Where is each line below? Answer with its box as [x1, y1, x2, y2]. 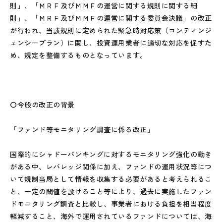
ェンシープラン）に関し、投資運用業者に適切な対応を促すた [10, 38, 212, 48]
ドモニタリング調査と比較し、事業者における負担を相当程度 [10, 199, 212, 209]
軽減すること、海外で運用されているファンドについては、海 [10, 211, 212, 221]
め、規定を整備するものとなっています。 [10, 50, 147, 60]
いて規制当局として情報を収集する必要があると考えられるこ [10, 174, 212, 184]
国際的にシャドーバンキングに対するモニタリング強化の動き [10, 149, 212, 159]
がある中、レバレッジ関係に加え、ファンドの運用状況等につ [10, 162, 212, 171]
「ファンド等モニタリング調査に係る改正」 [10, 124, 155, 134]
